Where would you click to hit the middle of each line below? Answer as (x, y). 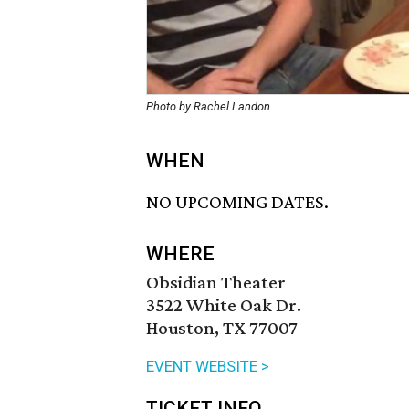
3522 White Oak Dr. (224, 305)
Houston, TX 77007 (222, 328)
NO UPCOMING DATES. (237, 202)
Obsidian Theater (216, 283)
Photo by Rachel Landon (208, 106)
